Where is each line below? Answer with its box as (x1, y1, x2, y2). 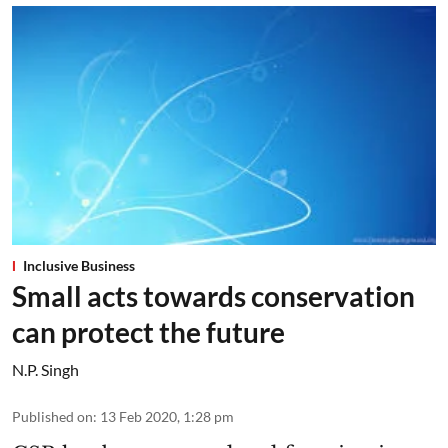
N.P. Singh (12, 359, 79, 379)
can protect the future (12, 314, 285, 349)
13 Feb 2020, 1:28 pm (100, 407, 234, 425)
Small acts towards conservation (12, 278, 415, 313)
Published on (12, 407, 93, 425)
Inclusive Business (23, 256, 135, 274)
